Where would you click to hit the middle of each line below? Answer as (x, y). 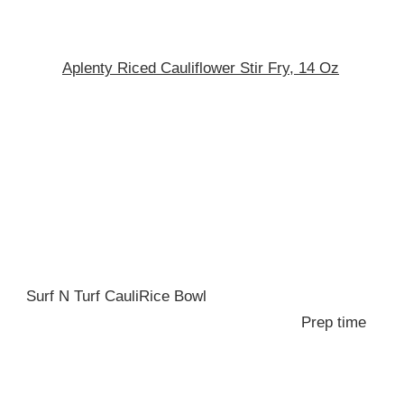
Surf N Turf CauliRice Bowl (121, 296)
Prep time (331, 322)
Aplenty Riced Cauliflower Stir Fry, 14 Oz (201, 68)
